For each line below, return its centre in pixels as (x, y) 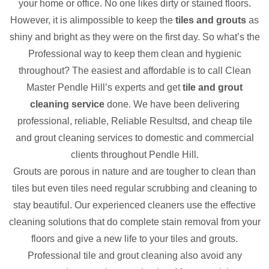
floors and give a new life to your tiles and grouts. (134, 239)
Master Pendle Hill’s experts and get (104, 87)
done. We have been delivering (172, 104)
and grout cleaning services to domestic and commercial (134, 138)
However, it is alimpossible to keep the (92, 20)
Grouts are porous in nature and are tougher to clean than (134, 171)
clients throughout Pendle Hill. (134, 155)
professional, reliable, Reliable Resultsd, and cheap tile (134, 121)
